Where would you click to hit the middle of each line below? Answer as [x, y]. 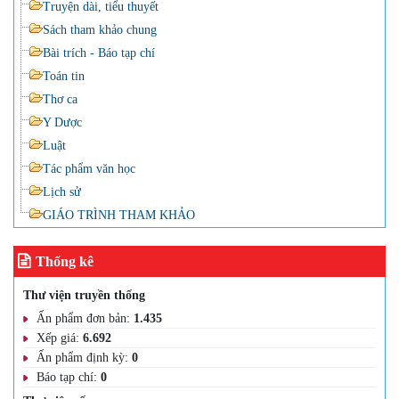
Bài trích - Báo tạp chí [99, 53]
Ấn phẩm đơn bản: [85, 318]
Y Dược [62, 122]
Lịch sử [62, 191]
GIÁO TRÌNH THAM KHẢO [119, 215]
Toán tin [64, 76]
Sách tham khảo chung [100, 29]
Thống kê [65, 261]
